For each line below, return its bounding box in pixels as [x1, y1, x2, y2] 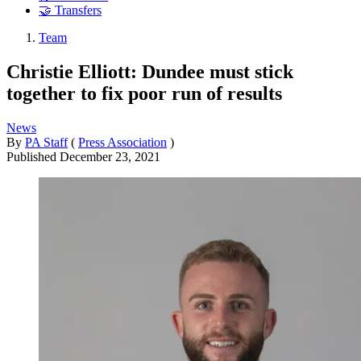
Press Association [78, 135, 167, 149]
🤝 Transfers [39, 3, 102, 18]
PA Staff [25, 135, 68, 149]
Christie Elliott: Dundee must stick [6, 60, 293, 82]
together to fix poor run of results [6, 82, 282, 104]
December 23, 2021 [60, 149, 160, 164]
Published [6, 149, 60, 164]
